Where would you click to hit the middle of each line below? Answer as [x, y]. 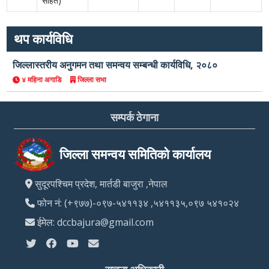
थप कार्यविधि [44, 39]
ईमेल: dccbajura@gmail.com [95, 222]
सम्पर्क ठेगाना [134, 118]
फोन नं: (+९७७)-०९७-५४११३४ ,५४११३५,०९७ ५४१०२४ [137, 203]
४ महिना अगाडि [45, 80]
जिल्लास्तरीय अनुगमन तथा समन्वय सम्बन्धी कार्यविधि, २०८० [115, 65]
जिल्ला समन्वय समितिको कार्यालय [135, 155]
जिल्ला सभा [91, 80]
